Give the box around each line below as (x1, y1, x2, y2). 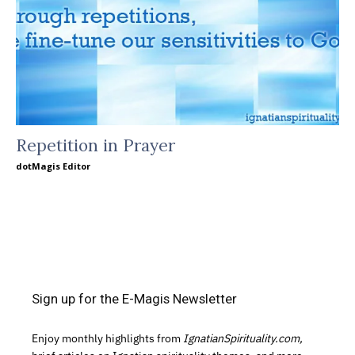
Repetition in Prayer (16, 135, 175, 156)
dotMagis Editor (16, 160, 90, 172)
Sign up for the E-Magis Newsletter (32, 291, 237, 307)
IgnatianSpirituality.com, (183, 331, 303, 345)
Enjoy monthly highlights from (32, 331, 183, 345)
